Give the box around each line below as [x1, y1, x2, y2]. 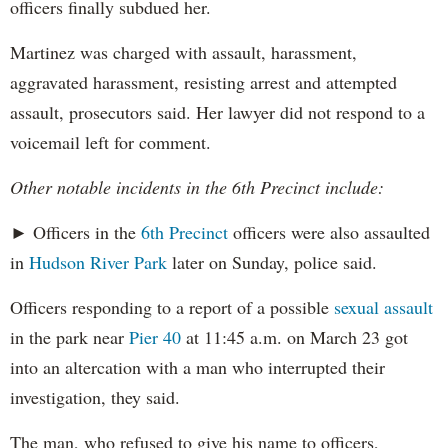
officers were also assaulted [228, 220, 430, 245]
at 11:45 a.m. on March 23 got [181, 325, 408, 350]
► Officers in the [10, 220, 141, 245]
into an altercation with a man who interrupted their [10, 355, 385, 380]
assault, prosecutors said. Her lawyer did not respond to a [10, 100, 425, 125]
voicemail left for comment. [10, 130, 211, 155]
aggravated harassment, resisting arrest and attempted [10, 70, 397, 95]
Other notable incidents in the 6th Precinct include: [10, 175, 384, 200]
